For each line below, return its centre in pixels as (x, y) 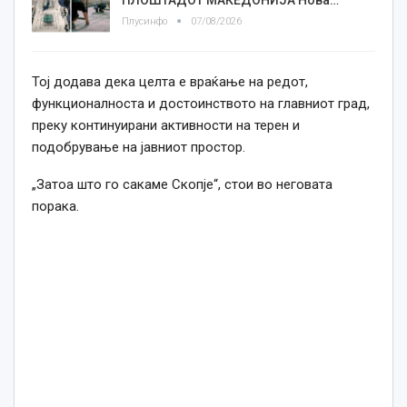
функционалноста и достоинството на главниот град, (201, 104)
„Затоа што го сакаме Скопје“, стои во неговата (182, 185)
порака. (55, 207)
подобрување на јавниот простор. (139, 148)
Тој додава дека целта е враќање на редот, (170, 82)
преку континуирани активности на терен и (166, 126)
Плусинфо (146, 21)
